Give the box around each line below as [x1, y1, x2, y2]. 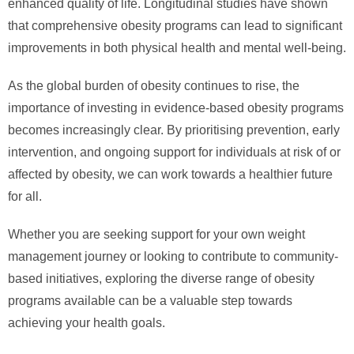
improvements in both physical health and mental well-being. [8, 41, 346, 55]
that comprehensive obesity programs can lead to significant [8, 19, 342, 33]
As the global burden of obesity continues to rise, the [8, 79, 299, 93]
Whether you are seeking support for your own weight [8, 228, 305, 242]
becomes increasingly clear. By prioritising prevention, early [8, 123, 340, 137]
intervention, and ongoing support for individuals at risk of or [8, 145, 341, 160]
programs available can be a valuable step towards [8, 294, 292, 308]
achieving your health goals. [8, 316, 165, 330]
